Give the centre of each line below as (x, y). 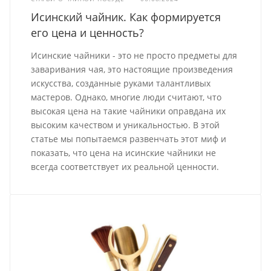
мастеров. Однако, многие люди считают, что (126, 97)
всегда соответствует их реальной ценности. (125, 166)
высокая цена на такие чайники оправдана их (129, 111)
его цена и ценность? (88, 32)
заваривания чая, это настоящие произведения (132, 69)
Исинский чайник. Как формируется (126, 17)
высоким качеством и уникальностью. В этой (126, 125)
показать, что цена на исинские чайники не (124, 152)
